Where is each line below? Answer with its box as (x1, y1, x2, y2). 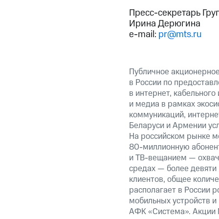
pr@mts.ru (158, 28, 201, 42)
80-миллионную (129, 141, 190, 153)
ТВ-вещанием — (135, 152, 196, 164)
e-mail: (129, 28, 158, 42)
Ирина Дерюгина (129, 17, 200, 31)
